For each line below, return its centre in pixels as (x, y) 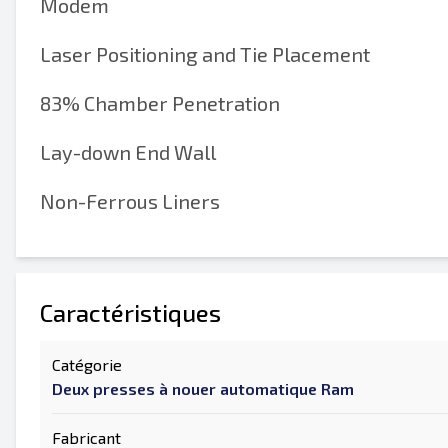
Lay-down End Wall (128, 152)
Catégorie (87, 364)
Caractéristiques (130, 312)
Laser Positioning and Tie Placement (205, 54)
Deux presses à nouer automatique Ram (203, 388)
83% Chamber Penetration (160, 103)
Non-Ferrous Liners (130, 201)
